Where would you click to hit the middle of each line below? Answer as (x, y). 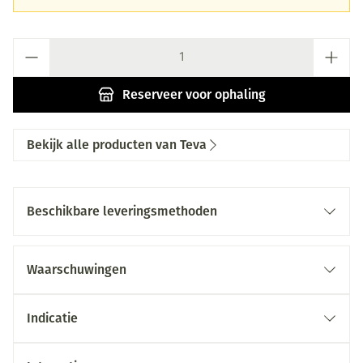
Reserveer (152, 94)
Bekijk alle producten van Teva (117, 145)
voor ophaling (224, 94)
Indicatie (52, 318)
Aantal (31, 46)
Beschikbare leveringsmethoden (122, 211)
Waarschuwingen (77, 269)
